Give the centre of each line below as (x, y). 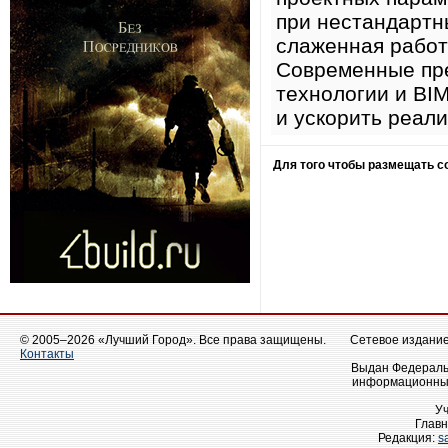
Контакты (47, 354)
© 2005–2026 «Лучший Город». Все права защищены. (173, 340)
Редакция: (408, 438)
